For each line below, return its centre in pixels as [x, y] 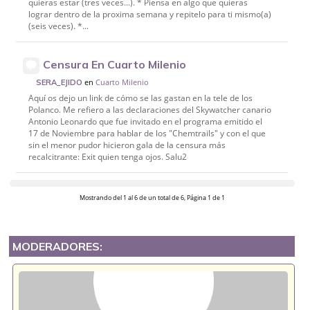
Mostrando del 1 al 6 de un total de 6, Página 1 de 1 [152, 198]
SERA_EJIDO [60, 82]
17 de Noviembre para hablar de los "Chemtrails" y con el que [147, 134]
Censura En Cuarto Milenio [115, 64]
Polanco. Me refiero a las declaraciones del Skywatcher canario [149, 110]
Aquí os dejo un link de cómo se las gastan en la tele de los [140, 98]
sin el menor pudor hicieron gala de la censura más [127, 145]
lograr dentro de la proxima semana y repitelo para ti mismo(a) [149, 14]
